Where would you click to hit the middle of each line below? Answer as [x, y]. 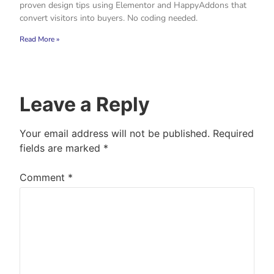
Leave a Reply [85, 105]
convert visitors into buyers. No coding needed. [109, 18]
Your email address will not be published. [115, 134]
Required [233, 134]
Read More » [39, 39]
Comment [44, 178]
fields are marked [61, 148]
